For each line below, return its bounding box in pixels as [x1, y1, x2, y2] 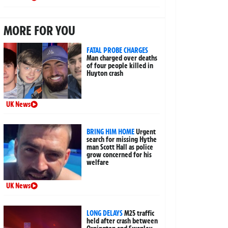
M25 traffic [124, 209, 155, 218]
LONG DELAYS [87, 209, 123, 218]
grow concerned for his [87, 150, 152, 160]
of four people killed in [87, 61, 154, 71]
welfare [87, 158, 109, 167]
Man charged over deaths [87, 53, 158, 63]
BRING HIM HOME [87, 127, 135, 137]
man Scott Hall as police [87, 142, 154, 152]
